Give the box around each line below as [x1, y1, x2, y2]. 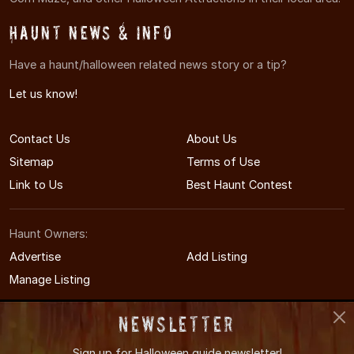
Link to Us [9, 178, 63, 192]
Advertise [9, 250, 61, 264]
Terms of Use [186, 155, 260, 169]
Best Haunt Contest [186, 178, 292, 192]
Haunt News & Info [9, 21, 174, 43]
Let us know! [9, 87, 77, 101]
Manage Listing [9, 273, 90, 287]
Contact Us [9, 132, 70, 146]
